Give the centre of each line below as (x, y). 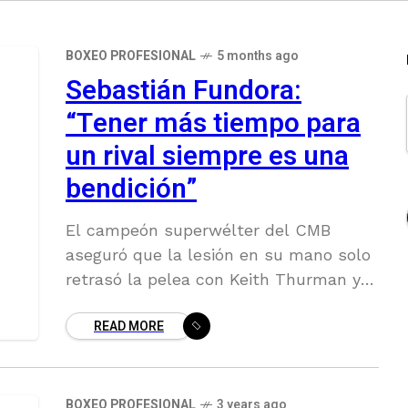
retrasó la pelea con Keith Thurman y (213, 279)
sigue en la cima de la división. (185, 328)
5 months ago (258, 56)
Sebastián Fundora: (184, 91)
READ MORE (129, 326)
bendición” (131, 189)
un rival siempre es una (207, 157)
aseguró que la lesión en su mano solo (218, 255)
